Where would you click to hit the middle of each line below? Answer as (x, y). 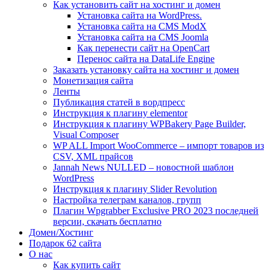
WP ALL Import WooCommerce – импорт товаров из (159, 145)
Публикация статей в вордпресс (119, 102)
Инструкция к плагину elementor (120, 113)
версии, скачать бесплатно (107, 221)
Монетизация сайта (93, 80)
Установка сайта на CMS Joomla (143, 37)
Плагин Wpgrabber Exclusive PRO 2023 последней (156, 210)
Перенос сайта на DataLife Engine (146, 58)
